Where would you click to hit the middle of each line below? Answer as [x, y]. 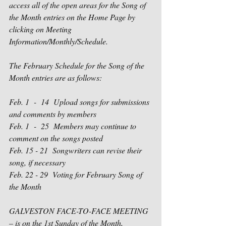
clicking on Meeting [41, 29]
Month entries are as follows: [55, 77]
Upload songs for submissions [102, 102]
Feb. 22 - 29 [29, 174]
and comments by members [53, 114]
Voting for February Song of [98, 174]
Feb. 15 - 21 [29, 150]
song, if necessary [37, 162]
